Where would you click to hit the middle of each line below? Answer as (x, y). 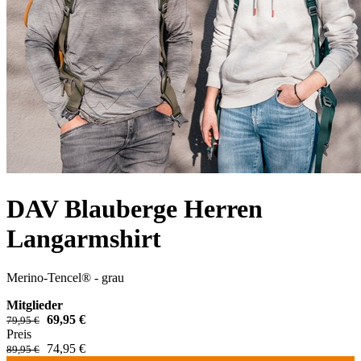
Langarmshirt (84, 238)
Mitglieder (35, 305)
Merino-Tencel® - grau (65, 278)
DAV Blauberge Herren (135, 208)
